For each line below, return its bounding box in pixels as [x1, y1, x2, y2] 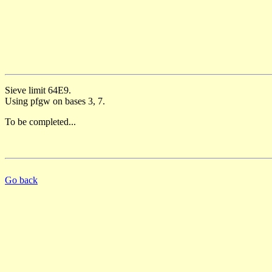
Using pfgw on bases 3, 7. [5, 95, 105, 106]
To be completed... [5, 116, 76, 127]
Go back [5, 174, 38, 185]
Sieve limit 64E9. [5, 84, 71, 95]
